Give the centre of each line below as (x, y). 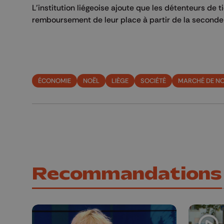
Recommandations (127, 173)
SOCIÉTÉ (153, 80)
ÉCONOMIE (54, 80)
